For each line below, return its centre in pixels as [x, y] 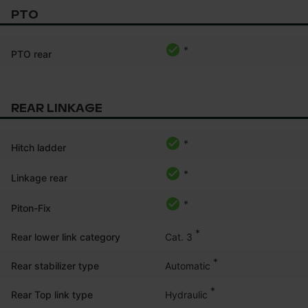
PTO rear [31, 54]
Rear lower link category [66, 236]
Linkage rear [39, 177]
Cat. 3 [179, 236]
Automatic [188, 265]
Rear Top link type [52, 294]
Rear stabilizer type [55, 265]
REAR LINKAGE [57, 108]
